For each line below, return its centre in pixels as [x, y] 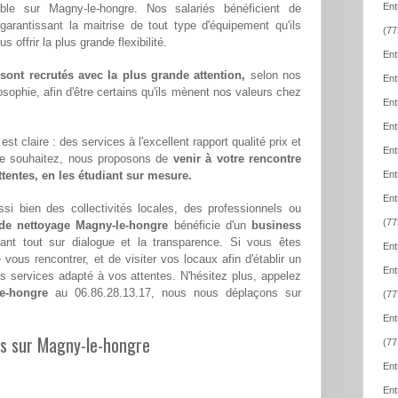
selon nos [274, 76]
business [277, 226]
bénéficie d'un [210, 226]
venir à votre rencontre [237, 159]
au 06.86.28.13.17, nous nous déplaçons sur [175, 293]
